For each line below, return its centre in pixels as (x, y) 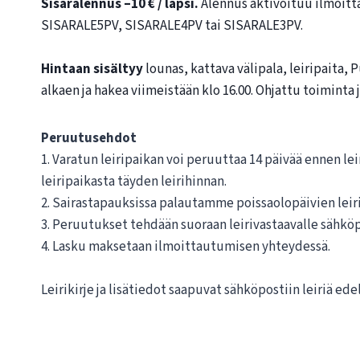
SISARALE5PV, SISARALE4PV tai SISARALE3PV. (172, 26)
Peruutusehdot (89, 139)
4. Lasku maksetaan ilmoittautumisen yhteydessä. (186, 247)
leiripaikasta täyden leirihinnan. (134, 182)
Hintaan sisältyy (92, 70)
